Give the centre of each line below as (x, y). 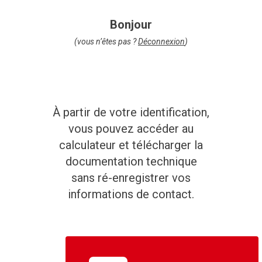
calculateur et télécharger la (131, 145)
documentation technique (131, 162)
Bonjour (131, 25)
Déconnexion (161, 42)
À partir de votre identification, (131, 113)
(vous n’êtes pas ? (106, 42)
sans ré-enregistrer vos (131, 178)
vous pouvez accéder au (131, 129)
